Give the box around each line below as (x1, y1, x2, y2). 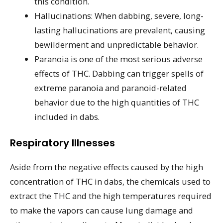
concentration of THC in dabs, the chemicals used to (10, 176, 211, 188)
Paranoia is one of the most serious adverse (34, 53, 203, 65)
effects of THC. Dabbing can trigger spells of (34, 67, 204, 79)
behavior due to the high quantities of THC (34, 96, 200, 108)
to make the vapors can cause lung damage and (10, 205, 193, 217)
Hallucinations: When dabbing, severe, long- (34, 9, 204, 21)
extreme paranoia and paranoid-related (34, 82, 187, 94)
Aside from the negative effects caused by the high (10, 161, 203, 173)
